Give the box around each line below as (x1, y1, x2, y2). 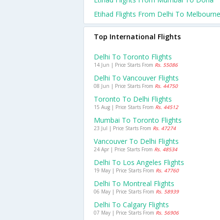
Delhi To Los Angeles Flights (94, 158, 184, 167)
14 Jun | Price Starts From (94, 61, 155, 68)
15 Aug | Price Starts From (94, 104, 155, 110)
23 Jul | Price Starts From (94, 125, 153, 132)
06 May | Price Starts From (94, 188, 156, 195)
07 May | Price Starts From (94, 209, 156, 216)
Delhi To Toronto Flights (94, 52, 172, 61)
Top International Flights (94, 32, 181, 41)
